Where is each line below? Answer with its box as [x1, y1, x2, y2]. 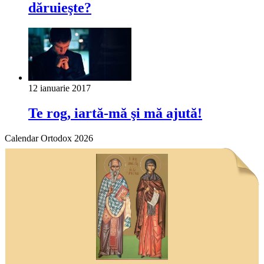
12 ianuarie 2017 [28, 82, 91, 93]
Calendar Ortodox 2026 [5, 133, 93, 143]
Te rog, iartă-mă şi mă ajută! [28, 105, 202, 121]
